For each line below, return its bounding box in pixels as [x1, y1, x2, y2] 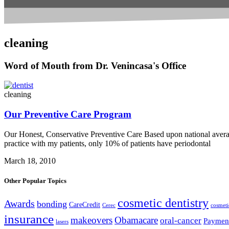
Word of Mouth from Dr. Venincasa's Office [4, 60, 186, 71]
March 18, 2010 [4, 156, 56, 165]
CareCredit [69, 200, 100, 209]
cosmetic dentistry [118, 196, 209, 210]
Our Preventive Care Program [4, 109, 131, 120]
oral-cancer [160, 216, 201, 226]
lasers [56, 219, 68, 225]
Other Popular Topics [4, 177, 66, 185]
